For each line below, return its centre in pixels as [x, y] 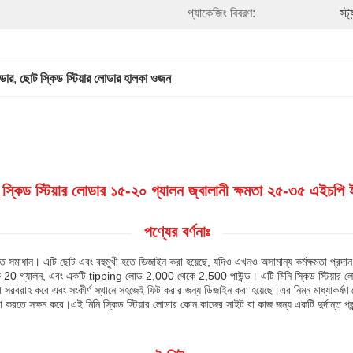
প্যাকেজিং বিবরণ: [221, 13]
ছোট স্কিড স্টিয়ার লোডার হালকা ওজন [95, 78]
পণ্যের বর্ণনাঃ [176, 232]
